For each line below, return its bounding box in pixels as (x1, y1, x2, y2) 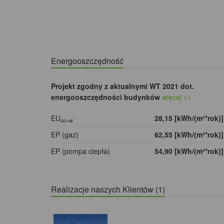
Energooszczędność (51, 55, 123, 67)
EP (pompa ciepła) (51, 146, 110, 156)
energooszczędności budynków (51, 92, 160, 102)
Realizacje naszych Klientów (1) (51, 183, 165, 195)
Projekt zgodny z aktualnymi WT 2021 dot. (51, 81, 194, 91)
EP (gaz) (51, 129, 78, 140)
